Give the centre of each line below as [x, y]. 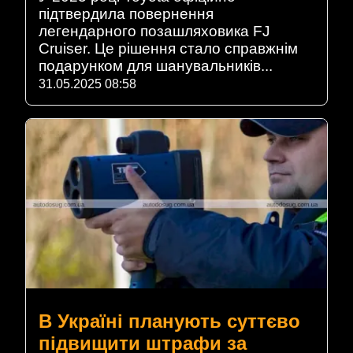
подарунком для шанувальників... [156, 65]
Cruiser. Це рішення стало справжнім [168, 48]
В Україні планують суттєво [169, 321]
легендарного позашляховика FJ [154, 31]
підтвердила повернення [126, 13]
